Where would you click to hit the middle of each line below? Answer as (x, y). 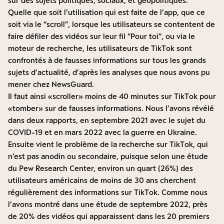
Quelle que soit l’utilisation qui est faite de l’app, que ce (106, 12)
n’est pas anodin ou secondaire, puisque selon (90, 156)
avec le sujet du (177, 120)
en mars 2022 (78, 132)
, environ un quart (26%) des (143, 168)
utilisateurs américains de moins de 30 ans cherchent (102, 180)
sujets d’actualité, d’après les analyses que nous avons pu (109, 72)
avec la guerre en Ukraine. (150, 132)
